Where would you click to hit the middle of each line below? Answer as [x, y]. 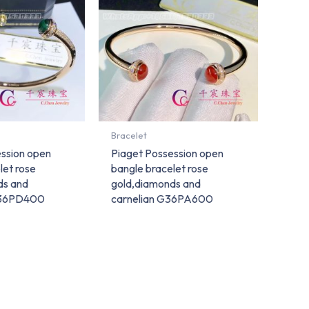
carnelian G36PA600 [162, 198]
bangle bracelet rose [160, 168]
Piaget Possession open [168, 153]
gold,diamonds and [156, 183]
